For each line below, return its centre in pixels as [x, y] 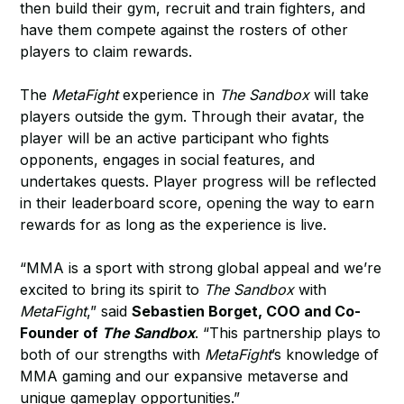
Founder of [61, 333]
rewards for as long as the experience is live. [174, 225]
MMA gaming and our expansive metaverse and [184, 376]
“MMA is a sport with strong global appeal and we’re [201, 268]
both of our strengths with [113, 354]
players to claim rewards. [106, 51]
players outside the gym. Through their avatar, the [193, 116]
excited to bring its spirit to [112, 289]
